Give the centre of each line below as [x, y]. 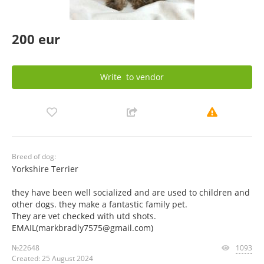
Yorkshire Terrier [46, 169]
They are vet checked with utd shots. [84, 216]
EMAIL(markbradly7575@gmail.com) [82, 227]
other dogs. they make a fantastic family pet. [100, 204]
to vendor [144, 77]
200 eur [36, 39]
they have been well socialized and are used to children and [131, 192]
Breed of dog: [34, 156]
